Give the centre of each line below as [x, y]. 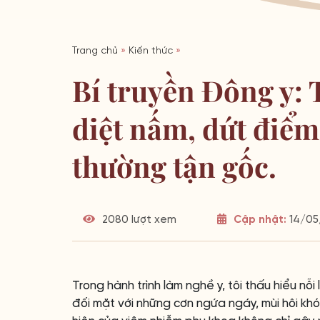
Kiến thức [151, 51]
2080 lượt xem [138, 220]
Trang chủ [95, 51]
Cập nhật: [260, 220]
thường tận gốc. [174, 166]
